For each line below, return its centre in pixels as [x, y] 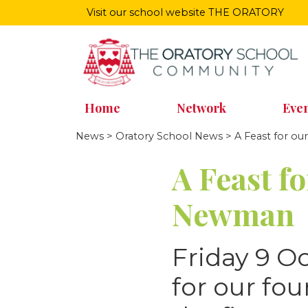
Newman [233, 213]
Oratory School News [169, 136]
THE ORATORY [246, 12]
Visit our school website [147, 12]
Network [201, 108]
